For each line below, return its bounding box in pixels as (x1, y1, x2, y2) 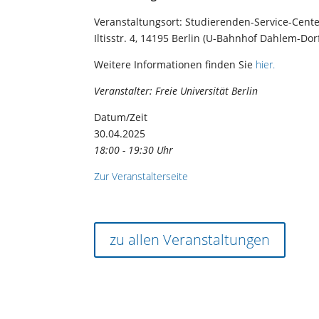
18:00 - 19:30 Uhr (94, 142, 173, 157)
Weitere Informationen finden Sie (94, 57, 256, 71)
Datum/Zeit (94, 110, 147, 124)
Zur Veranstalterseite (94, 169, 188, 183)
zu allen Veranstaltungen (110, 229, 270, 249)
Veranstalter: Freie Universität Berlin (94, 83, 258, 98)
